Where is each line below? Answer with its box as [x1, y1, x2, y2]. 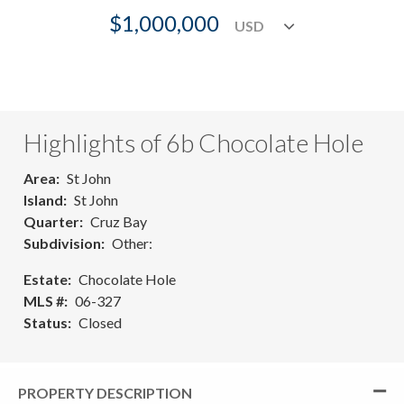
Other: [112, 234, 152, 252]
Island [23, 190, 63, 208]
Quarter [23, 212, 79, 230]
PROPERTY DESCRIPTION [18, 383, 192, 401]
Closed [78, 313, 122, 331]
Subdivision [23, 234, 101, 252]
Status [23, 313, 68, 331]
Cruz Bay [90, 212, 147, 230]
